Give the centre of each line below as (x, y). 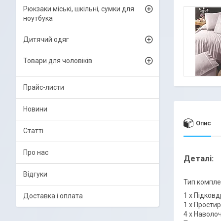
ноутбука (38, 18)
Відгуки (35, 174)
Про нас (36, 152)
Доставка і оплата (53, 196)
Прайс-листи (44, 87)
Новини (35, 109)
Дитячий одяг (46, 39)
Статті (33, 131)
